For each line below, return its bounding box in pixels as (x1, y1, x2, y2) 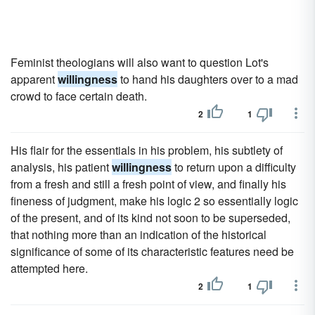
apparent (11, 71, 58, 87)
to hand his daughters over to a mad (117, 71, 298, 87)
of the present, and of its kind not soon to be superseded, (11, 210, 290, 226)
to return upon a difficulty (172, 159, 296, 175)
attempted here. (11, 260, 88, 276)
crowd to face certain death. (11, 88, 147, 104)
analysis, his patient (11, 159, 112, 175)
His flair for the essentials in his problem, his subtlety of (11, 142, 283, 158)
